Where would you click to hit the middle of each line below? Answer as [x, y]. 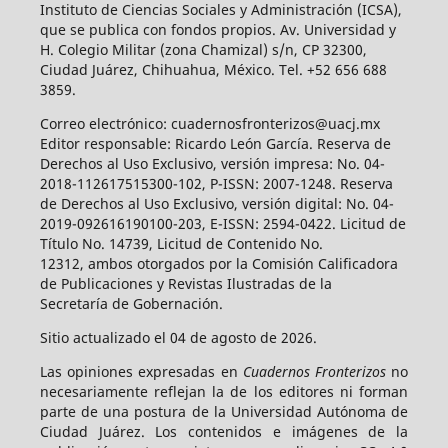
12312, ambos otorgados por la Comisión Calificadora [218, 263]
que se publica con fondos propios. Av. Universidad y [217, 29]
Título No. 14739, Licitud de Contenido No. [181, 243]
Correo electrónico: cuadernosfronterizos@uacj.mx [209, 123]
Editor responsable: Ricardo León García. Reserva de [215, 143]
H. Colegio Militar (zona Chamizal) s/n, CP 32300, [203, 49]
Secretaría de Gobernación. [133, 303]
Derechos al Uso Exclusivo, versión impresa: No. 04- [212, 163]
